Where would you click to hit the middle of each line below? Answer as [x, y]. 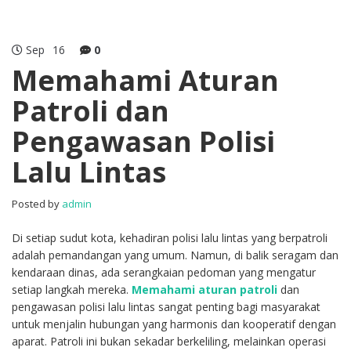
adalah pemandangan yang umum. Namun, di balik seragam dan [175, 255]
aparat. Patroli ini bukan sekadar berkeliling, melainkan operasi [169, 341]
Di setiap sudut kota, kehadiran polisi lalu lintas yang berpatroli [170, 238]
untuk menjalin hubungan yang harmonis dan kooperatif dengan [174, 324]
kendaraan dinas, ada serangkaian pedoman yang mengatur [164, 272]
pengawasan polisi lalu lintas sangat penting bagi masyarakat [166, 307]
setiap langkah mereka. [72, 289]
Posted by [37, 204]
